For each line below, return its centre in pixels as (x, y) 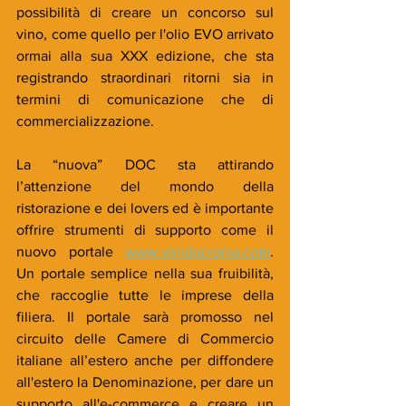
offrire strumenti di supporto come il (145, 229)
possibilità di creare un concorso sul (145, 12)
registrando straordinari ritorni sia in (145, 77)
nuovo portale (71, 251)
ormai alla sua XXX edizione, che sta (145, 55)
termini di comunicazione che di (145, 99)
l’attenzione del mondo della (145, 186)
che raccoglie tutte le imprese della (145, 295)
